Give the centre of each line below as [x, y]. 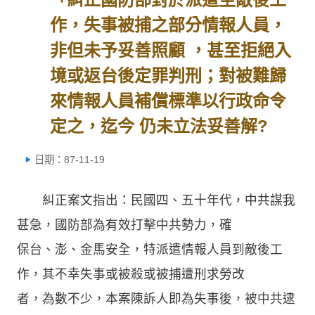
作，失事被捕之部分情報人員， [168, 25]
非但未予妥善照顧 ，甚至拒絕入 [171, 50]
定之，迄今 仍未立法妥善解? [159, 126]
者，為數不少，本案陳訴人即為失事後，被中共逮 [156, 298]
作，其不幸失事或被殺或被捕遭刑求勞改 [131, 274]
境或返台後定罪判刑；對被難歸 [168, 76]
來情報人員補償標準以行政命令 [168, 101]
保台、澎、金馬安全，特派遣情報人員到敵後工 [150, 249]
